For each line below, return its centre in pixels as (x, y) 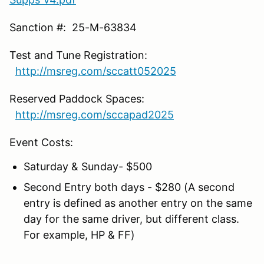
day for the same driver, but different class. (131, 219)
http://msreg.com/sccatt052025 (96, 71)
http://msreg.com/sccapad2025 (95, 114)
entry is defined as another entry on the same (138, 203)
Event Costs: (41, 142)
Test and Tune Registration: (78, 55)
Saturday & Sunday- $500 (88, 166)
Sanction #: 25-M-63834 (73, 27)
